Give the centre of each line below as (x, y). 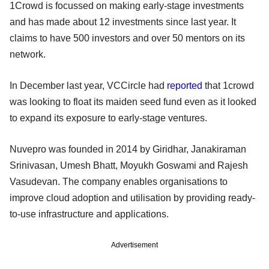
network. (28, 54)
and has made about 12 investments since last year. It (123, 22)
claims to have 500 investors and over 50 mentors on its (127, 38)
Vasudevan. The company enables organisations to (119, 181)
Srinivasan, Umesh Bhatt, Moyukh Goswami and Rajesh (129, 165)
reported (185, 85)
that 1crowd (228, 85)
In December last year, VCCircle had (88, 85)
